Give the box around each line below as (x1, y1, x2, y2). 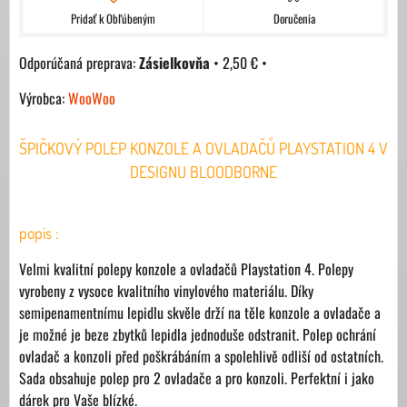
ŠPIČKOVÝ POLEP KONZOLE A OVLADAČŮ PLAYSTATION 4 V (19, 137, 388, 158)
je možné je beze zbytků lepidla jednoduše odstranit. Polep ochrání (19, 323, 376, 345)
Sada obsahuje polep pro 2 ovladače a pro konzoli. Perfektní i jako (19, 366, 374, 389)
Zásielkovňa (139, 51, 210, 74)
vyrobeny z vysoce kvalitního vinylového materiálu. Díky (19, 279, 313, 302)
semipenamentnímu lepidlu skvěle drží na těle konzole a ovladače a (19, 301, 381, 323)
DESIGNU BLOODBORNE (130, 161, 277, 182)
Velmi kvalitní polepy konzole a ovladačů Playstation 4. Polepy (19, 257, 353, 280)
